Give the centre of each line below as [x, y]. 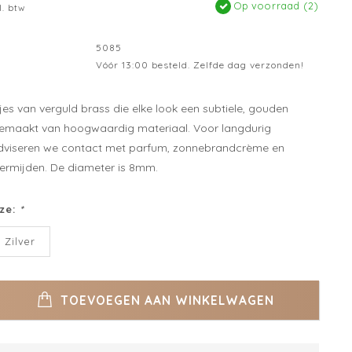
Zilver [20, 241]
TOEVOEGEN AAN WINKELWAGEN [166, 300]
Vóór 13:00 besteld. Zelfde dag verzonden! [200, 65]
